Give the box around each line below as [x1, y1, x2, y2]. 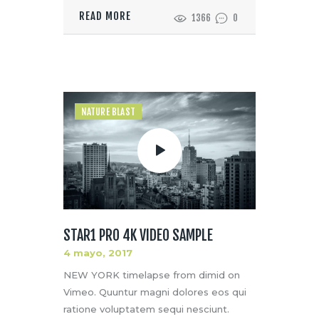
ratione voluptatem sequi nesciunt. [63, 303, 229, 315]
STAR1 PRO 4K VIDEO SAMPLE [63, 226, 213, 244]
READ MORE [79, 9, 132, 23]
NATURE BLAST [80, 106, 136, 118]
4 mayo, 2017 [63, 246, 132, 258]
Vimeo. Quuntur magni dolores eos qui [63, 286, 246, 298]
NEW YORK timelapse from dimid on [63, 268, 240, 281]
